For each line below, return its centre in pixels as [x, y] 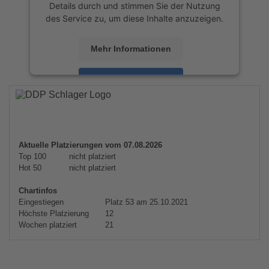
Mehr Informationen [131, 48]
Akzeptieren [131, 80]
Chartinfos [38, 191]
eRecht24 [183, 114]
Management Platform [110, 114]
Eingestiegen [41, 202]
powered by [92, 101]
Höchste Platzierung [54, 213]
